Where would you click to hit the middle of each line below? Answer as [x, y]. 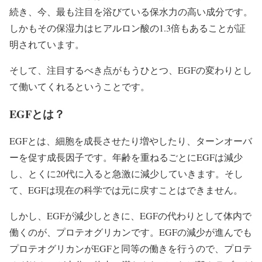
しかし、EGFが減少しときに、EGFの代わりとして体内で [130, 216]
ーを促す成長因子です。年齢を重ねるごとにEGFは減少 [126, 157]
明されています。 [47, 44]
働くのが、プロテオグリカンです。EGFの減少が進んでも [131, 232]
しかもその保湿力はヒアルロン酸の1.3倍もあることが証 [127, 27]
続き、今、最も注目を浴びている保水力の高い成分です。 [131, 11]
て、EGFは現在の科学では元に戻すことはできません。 [126, 190]
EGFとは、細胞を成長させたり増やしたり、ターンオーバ [131, 141]
